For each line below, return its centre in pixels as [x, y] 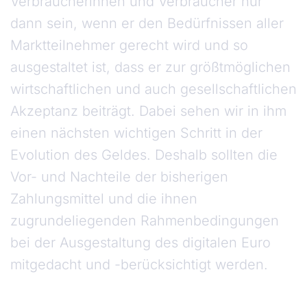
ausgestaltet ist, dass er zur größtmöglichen [150, 67]
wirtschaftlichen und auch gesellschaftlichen [153, 89]
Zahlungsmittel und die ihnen [104, 199]
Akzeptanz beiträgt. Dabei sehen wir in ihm [148, 111]
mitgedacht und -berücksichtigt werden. [143, 265]
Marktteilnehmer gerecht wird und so [129, 46]
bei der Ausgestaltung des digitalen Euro [140, 243]
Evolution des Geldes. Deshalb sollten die [144, 155]
